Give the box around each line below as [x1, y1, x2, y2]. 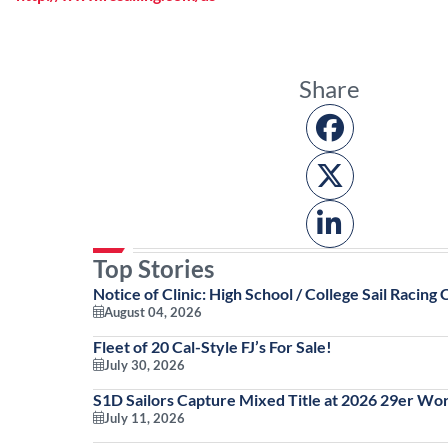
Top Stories [92, 254, 214, 284]
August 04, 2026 [103, 304, 202, 321]
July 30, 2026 [103, 357, 185, 374]
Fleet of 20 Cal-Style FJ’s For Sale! [92, 337, 332, 357]
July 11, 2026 [103, 410, 185, 427]
